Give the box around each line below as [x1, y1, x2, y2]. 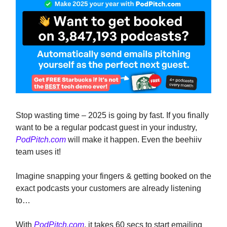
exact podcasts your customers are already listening [16, 184, 201, 193]
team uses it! [16, 147, 61, 157]
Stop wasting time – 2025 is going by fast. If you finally [16, 111, 209, 120]
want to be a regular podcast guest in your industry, [16, 123, 197, 132]
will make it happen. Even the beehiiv [66, 135, 202, 144]
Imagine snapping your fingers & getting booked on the [16, 172, 211, 181]
